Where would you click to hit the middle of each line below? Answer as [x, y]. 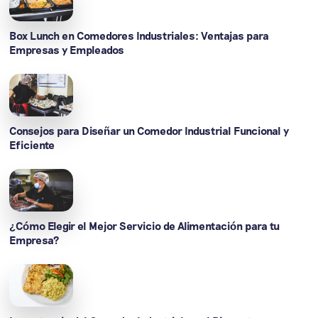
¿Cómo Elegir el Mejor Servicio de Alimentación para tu [145, 225]
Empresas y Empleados [67, 49]
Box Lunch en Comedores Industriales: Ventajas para [139, 35]
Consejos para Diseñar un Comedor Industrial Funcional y [149, 130]
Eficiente [32, 144]
